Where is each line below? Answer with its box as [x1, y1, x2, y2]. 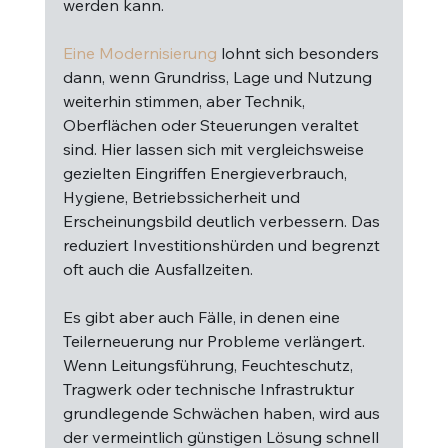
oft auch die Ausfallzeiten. [62, 259, 253, 279]
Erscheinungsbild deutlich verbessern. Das [62, 211, 384, 231]
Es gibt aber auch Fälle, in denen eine [62, 307, 344, 327]
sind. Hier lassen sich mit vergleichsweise [62, 139, 368, 159]
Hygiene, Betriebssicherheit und [62, 187, 304, 207]
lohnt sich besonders [216, 43, 383, 63]
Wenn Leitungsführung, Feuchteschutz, [62, 355, 357, 375]
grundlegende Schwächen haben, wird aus [62, 403, 384, 423]
